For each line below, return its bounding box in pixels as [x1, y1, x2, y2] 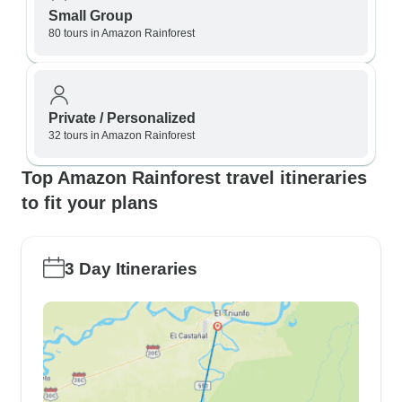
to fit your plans [22, 193, 158, 213]
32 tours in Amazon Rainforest [48, 129, 195, 142]
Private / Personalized [48, 110, 196, 126]
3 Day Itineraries [65, 259, 197, 278]
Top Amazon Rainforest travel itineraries [22, 168, 367, 188]
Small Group [48, 8, 133, 23]
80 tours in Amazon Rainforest [48, 27, 195, 39]
